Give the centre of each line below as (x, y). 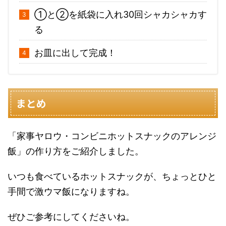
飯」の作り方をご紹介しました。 (76, 151)
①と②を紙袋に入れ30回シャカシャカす (121, 15)
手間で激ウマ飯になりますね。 (71, 192)
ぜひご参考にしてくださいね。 (71, 217)
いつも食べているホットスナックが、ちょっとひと (112, 177)
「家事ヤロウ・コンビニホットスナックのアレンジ (112, 136)
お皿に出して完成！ (75, 53)
